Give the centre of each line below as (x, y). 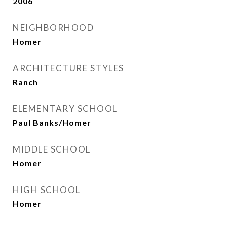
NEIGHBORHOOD (53, 28)
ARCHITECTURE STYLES (68, 68)
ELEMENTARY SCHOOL (65, 109)
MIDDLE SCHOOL (52, 149)
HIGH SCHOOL (47, 190)
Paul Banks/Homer (52, 122)
